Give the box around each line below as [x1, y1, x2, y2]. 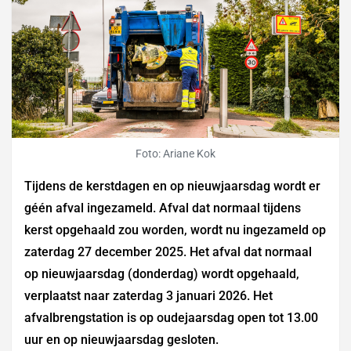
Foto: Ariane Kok [136, 147, 215, 161]
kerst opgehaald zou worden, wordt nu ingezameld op [24, 223, 326, 238]
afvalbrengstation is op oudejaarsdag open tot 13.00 [24, 310, 318, 326]
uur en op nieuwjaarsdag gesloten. [24, 332, 219, 348]
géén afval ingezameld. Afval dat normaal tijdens [24, 201, 301, 216]
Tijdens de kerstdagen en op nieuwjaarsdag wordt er [24, 179, 320, 194]
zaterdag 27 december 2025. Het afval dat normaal [24, 244, 312, 260]
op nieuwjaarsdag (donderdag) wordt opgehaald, [24, 266, 299, 282]
